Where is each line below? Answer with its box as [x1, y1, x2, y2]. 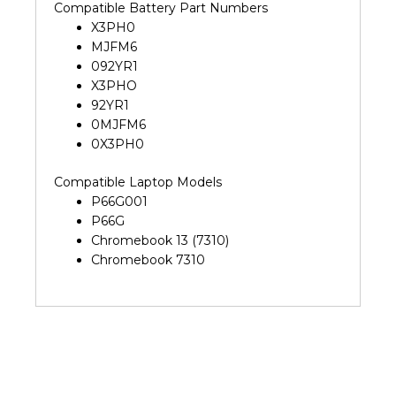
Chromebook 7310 [91, 251, 205, 268]
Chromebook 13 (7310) [91, 232, 229, 248]
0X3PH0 [91, 135, 144, 152]
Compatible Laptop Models [54, 173, 222, 190]
